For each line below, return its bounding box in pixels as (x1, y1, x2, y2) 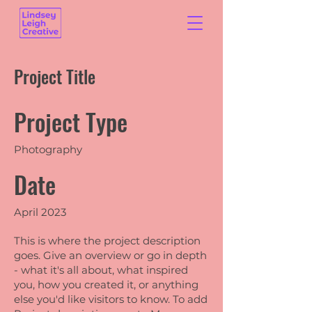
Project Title (14, 63, 95, 89)
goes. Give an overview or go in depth (14, 249, 207, 262)
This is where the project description (14, 234, 201, 247)
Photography (14, 143, 82, 156)
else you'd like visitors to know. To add (14, 292, 208, 306)
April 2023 (14, 205, 66, 219)
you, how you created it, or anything (14, 278, 198, 291)
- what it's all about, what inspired (14, 263, 188, 276)
